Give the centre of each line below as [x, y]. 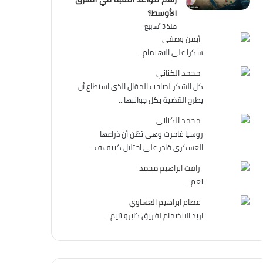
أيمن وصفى [181, 39]
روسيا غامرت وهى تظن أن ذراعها [151, 134]
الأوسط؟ [162, 14]
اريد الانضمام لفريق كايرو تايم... [154, 215]
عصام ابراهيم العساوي [165, 202]
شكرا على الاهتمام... [170, 52]
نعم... [194, 181]
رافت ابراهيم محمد [170, 168]
